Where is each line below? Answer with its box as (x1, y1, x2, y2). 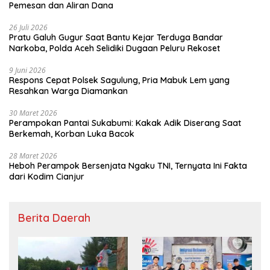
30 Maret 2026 (9, 107, 57, 118)
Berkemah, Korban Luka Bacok (9, 128, 134, 139)
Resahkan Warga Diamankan (9, 85, 128, 96)
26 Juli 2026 (9, 22, 48, 33)
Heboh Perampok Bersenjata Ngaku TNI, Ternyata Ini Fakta (9, 160, 247, 171)
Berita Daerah (18, 210, 90, 225)
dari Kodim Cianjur (9, 171, 84, 182)
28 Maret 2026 (9, 150, 57, 161)
